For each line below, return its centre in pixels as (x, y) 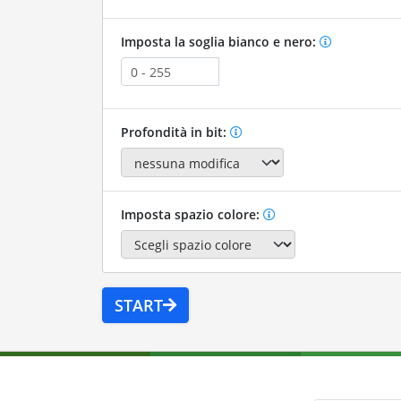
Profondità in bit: (175, 132)
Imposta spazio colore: (192, 214)
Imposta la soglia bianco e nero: (220, 42)
